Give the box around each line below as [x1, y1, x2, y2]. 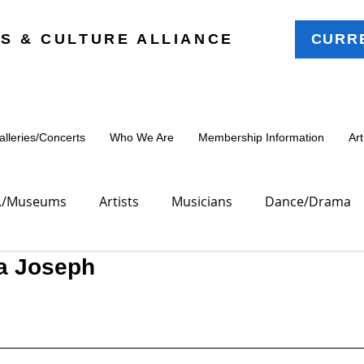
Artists [99, 193, 139, 210]
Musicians [171, 193, 232, 210]
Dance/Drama [265, 193, 351, 210]
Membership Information [198, 131, 324, 144]
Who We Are [110, 131, 174, 144]
